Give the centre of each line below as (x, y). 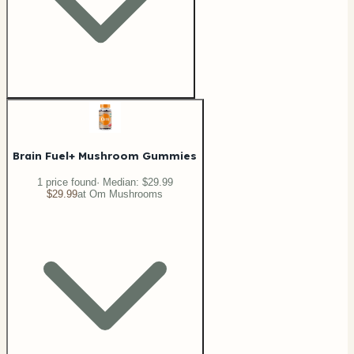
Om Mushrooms (126, 194)
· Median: (119, 182)
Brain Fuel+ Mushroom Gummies (105, 156)
